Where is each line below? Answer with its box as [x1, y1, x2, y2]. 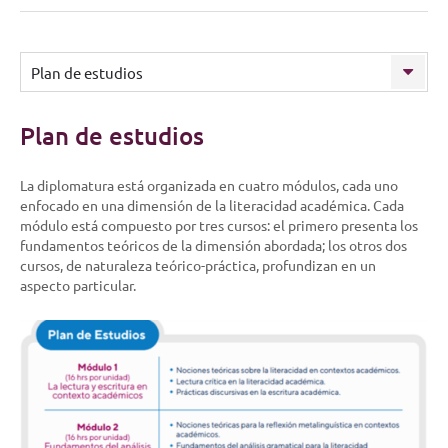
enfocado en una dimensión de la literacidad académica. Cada [20, 196, 404, 214]
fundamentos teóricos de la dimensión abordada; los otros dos [20, 236, 407, 254]
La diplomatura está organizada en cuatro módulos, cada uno [20, 176, 398, 194]
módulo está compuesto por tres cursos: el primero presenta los [20, 216, 418, 234]
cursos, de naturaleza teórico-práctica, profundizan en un [20, 256, 376, 274]
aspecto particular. [20, 276, 136, 294]
